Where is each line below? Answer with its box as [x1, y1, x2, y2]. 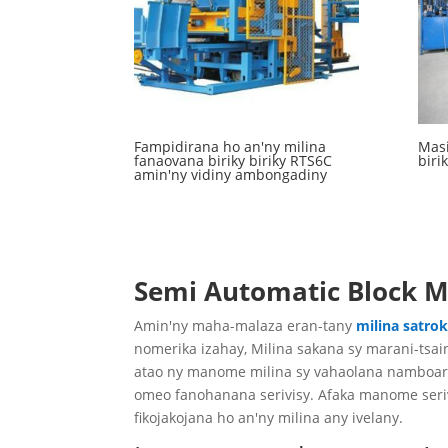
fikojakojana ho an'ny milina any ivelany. [134, 407, 404, 427]
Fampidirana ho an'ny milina [134, 136, 327, 156]
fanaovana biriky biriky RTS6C [134, 150, 333, 170]
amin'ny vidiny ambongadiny [134, 164, 328, 184]
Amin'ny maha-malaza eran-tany [134, 315, 357, 335]
